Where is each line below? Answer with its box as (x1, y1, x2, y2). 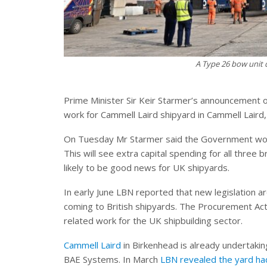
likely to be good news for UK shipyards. (64, 162, 229, 174)
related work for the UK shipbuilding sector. (64, 215, 243, 227)
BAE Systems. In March (64, 253, 160, 266)
